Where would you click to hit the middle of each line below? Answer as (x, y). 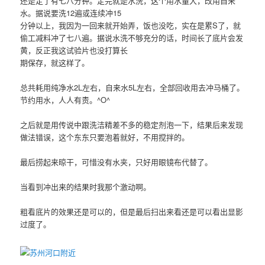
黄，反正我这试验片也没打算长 (74, 50)
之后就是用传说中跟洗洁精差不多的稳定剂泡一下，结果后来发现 (132, 125)
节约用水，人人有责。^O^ (65, 99)
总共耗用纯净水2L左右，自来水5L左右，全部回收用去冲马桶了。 (132, 87)
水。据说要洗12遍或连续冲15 (71, 12)
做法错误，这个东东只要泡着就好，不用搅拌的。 (105, 137)
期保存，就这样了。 (55, 62)
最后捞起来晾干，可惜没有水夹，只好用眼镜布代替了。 (117, 162)
